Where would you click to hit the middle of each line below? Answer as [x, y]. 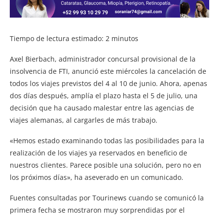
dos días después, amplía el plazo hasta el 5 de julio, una [104, 96]
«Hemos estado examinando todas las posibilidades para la [107, 141]
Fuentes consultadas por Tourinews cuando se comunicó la [107, 198]
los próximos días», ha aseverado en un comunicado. [97, 177]
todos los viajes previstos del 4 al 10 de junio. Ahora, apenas [109, 84]
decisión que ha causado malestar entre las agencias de [102, 108]
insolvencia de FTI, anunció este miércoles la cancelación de [108, 71]
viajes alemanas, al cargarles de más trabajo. [84, 120]
